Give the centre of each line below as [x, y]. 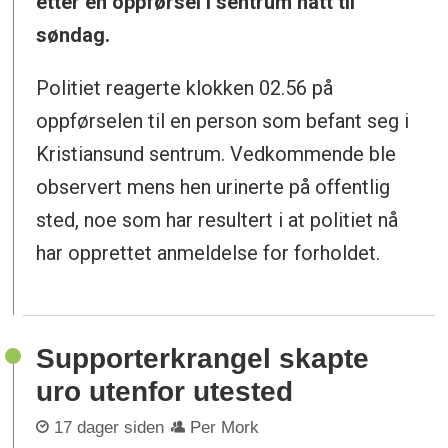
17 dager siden [109, 427]
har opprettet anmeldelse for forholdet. [208, 252]
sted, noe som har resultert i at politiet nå [217, 219]
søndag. [73, 34]
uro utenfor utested [165, 391]
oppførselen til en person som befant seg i [223, 120]
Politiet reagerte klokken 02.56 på [185, 87]
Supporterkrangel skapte [203, 358]
